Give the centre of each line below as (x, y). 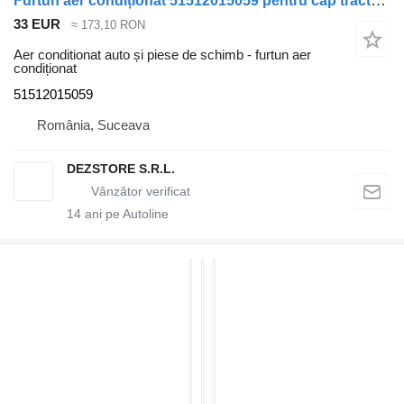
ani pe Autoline (125, 214)
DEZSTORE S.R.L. (121, 169)
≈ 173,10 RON (108, 24)
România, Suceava (93, 125)
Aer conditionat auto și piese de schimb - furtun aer (162, 55)
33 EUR (37, 23)
